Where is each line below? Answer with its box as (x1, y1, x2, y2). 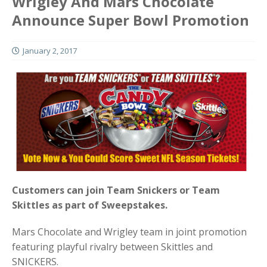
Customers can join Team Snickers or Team (12, 183, 220, 197)
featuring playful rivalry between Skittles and (12, 240, 213, 253)
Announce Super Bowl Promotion (12, 10, 249, 30)
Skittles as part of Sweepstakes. (12, 198, 167, 212)
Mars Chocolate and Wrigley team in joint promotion (12, 225, 247, 238)
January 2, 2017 (23, 45, 77, 57)
